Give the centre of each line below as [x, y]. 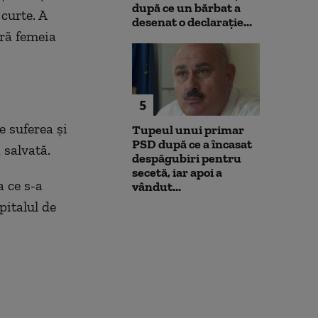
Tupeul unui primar [188, 130]
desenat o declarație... [192, 22]
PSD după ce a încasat [192, 144]
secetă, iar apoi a [177, 172]
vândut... [157, 186]
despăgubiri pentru [187, 158]
